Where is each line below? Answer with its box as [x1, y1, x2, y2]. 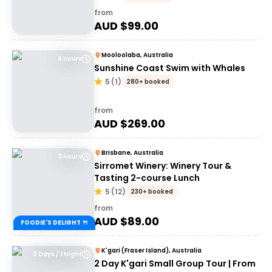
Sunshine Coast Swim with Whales [94, 62, 245, 74]
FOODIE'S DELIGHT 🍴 [21, 218, 88, 227]
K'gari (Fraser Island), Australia [101, 246, 202, 255]
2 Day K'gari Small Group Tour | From [94, 257, 256, 270]
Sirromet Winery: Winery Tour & [94, 160, 231, 172]
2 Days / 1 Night [33, 250, 82, 259]
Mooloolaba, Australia [101, 50, 173, 59]
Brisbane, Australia [101, 148, 163, 157]
